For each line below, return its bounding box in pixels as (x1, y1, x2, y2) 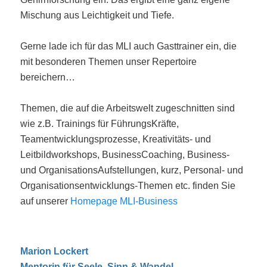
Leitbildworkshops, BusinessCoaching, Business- (20, 149, 230, 160)
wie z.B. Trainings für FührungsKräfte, (20, 118, 179, 129)
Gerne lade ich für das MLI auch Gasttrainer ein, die (20, 41, 237, 51)
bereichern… (20, 72, 76, 82)
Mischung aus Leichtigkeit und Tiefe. (20, 10, 175, 20)
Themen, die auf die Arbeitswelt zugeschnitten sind (20, 103, 235, 113)
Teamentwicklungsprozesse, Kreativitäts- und (20, 133, 212, 144)
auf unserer (20, 195, 71, 206)
